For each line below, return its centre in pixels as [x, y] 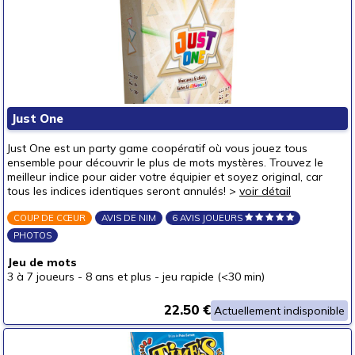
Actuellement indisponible [279, 311]
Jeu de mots [42, 262]
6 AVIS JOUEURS [208, 218]
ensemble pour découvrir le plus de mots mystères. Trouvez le [165, 162]
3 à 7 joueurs [41, 277]
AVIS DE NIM [129, 218]
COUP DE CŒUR [50, 218]
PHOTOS [32, 235]
